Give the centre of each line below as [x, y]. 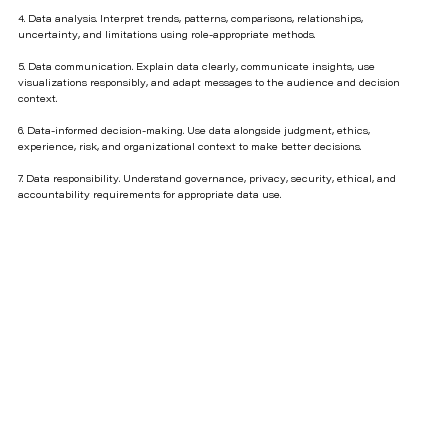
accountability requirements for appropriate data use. [149, 196]
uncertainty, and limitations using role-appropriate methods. [166, 36]
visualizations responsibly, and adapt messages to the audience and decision [208, 84]
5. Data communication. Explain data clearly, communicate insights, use [196, 68]
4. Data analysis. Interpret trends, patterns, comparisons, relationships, [190, 20]
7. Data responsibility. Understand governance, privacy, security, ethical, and [206, 180]
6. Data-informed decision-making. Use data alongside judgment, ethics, [193, 132]
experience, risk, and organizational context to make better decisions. [189, 148]
